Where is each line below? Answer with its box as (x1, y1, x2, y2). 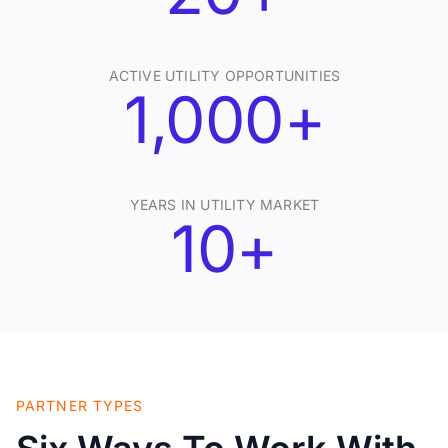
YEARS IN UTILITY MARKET (129, 196, 320, 214)
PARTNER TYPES (16, 397, 144, 415)
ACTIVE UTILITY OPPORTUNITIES (108, 67, 341, 85)
